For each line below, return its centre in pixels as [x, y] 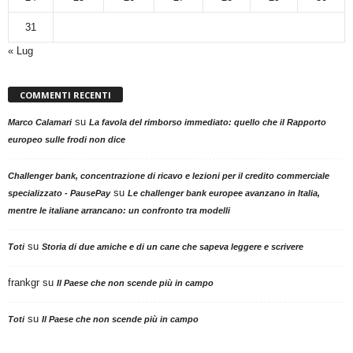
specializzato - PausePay [59, 193]
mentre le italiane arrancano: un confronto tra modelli [119, 210]
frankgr [24, 282]
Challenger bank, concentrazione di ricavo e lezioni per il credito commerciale [169, 175]
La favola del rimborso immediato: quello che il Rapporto [208, 122]
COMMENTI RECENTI [65, 95]
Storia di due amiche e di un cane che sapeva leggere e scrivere [173, 246]
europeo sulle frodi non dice [67, 139]
